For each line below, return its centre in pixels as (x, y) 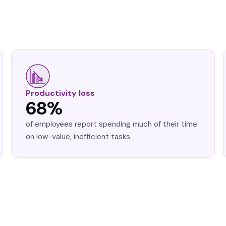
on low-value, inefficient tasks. (79, 137)
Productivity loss (60, 93)
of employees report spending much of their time (111, 124)
